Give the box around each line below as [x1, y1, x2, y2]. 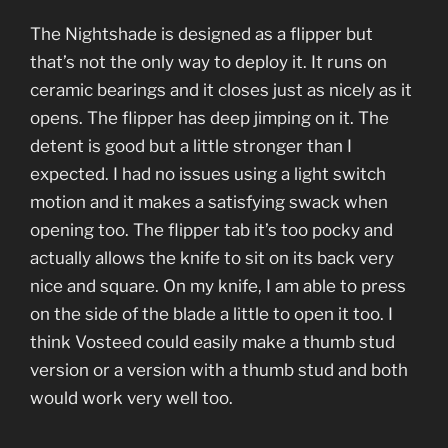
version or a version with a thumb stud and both [30, 360, 408, 381]
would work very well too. [30, 388, 237, 409]
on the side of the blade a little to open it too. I [30, 304, 393, 325]
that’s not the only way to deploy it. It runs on [30, 52, 387, 73]
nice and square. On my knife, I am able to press [30, 276, 406, 297]
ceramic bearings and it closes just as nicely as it [30, 80, 412, 101]
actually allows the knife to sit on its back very [30, 248, 394, 269]
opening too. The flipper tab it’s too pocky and [30, 220, 393, 241]
